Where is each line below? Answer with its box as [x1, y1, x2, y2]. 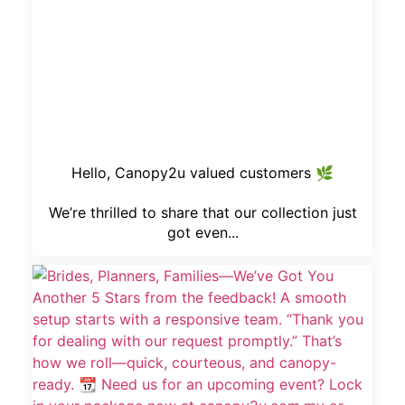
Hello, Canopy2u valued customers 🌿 [71, 164, 334, 183]
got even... [166, 223, 239, 242]
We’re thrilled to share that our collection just [48, 203, 357, 222]
